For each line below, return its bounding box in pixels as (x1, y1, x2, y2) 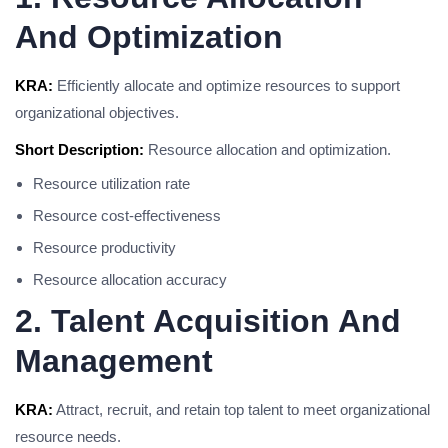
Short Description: (15, 141, 144, 158)
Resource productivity (33, 239, 176, 256)
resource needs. (15, 428, 121, 445)
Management (15, 343, 213, 379)
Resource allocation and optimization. (144, 141, 391, 158)
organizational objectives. (15, 104, 179, 121)
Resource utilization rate (33, 175, 190, 192)
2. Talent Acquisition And (15, 303, 401, 339)
